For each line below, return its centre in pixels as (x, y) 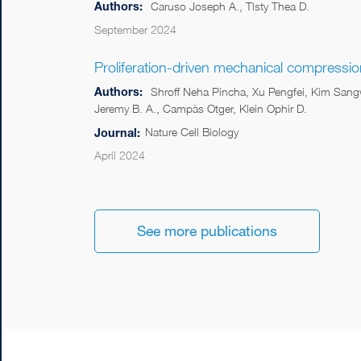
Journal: (117, 132)
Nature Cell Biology (192, 132)
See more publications (207, 230)
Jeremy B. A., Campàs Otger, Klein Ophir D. (201, 108)
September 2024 (135, 29)
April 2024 (120, 155)
